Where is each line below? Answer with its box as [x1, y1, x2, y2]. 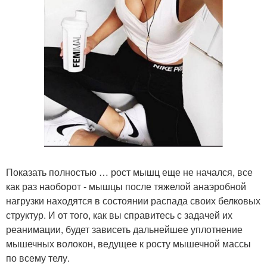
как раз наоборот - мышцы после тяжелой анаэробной [6, 179, 246, 194]
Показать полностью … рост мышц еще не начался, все [6, 165, 253, 179]
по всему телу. [6, 251, 70, 265]
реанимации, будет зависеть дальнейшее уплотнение [6, 222, 243, 237]
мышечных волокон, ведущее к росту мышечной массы [6, 237, 251, 251]
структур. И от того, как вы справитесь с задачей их [6, 208, 232, 222]
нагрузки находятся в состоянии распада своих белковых [6, 194, 260, 208]
